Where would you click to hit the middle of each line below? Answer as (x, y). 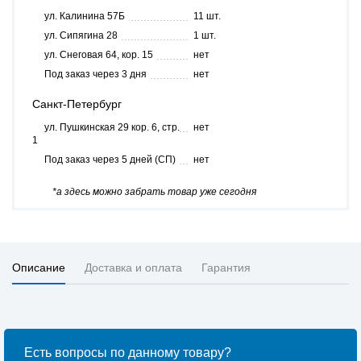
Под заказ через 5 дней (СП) (110, 160)
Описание (39, 268)
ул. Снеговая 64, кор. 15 (99, 55)
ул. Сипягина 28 (81, 35)
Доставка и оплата (133, 268)
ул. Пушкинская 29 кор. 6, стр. (112, 127)
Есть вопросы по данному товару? (128, 353)
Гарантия (226, 268)
